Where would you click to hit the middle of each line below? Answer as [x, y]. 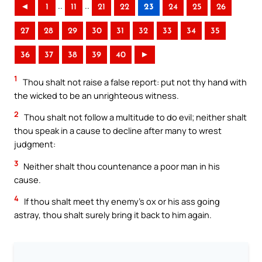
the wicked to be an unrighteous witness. [96, 95]
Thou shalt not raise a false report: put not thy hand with [134, 82]
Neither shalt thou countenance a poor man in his [121, 166]
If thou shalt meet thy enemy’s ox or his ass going [121, 201]
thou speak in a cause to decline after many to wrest [118, 131]
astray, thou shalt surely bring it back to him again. [113, 215]
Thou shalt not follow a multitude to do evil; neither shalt [135, 117]
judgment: [35, 144]
